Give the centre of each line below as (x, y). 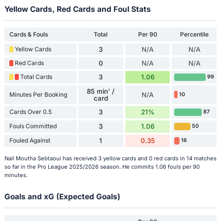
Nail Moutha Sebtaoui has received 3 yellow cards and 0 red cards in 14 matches (110, 159)
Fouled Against (30, 141)
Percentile (194, 34)
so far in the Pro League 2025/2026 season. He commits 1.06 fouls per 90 (102, 167)
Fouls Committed (33, 126)
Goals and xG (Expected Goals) (62, 197)
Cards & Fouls (28, 34)
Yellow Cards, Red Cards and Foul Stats (77, 9)
